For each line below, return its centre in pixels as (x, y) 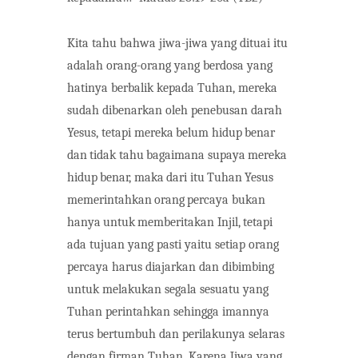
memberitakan (176, 222)
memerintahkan (109, 199)
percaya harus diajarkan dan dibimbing (171, 267)
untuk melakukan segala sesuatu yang (168, 289)
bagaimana (176, 155)
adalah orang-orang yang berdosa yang (170, 65)
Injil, (229, 222)
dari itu (186, 177)
